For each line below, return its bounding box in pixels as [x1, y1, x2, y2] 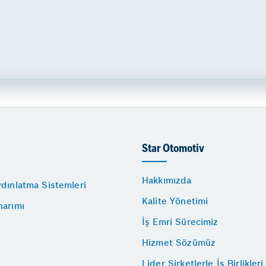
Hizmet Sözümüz [142, 236, 216, 248]
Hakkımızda [142, 174, 192, 186]
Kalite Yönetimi [142, 195, 208, 207]
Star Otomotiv [142, 143, 204, 155]
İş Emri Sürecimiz [142, 216, 218, 227]
